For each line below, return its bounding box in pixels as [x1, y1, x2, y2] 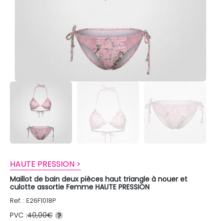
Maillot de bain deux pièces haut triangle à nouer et [10, 174, 187, 184]
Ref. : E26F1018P [10, 195, 56, 205]
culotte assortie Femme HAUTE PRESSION [10, 182, 149, 192]
